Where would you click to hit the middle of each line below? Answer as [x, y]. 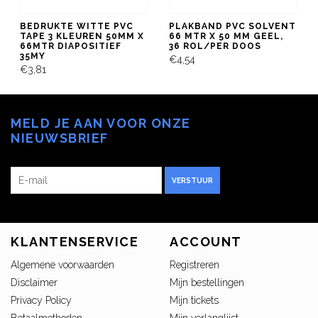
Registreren [194, 265]
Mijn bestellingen [207, 283]
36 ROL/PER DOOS [215, 46]
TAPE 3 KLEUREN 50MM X [82, 36]
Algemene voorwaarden [62, 265]
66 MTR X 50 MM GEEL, [226, 36]
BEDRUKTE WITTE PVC [77, 26]
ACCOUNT [206, 242]
